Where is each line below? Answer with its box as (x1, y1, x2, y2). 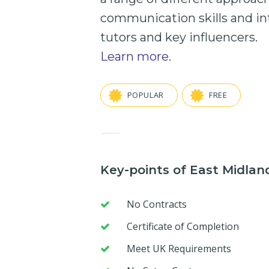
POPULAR (127, 89, 164, 101)
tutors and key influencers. (100, 30, 258, 44)
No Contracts (124, 197, 187, 211)
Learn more (100, 49, 169, 64)
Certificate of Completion (124, 219, 239, 233)
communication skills (100, 11, 228, 25)
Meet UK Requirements (124, 241, 231, 255)
